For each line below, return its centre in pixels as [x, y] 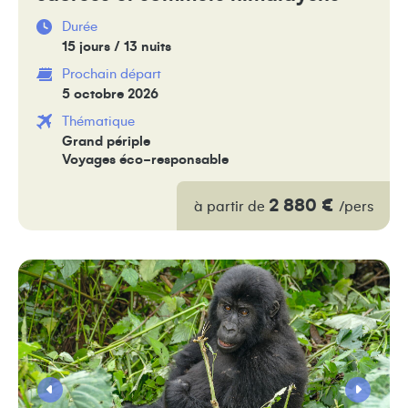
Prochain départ [112, 74]
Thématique [98, 121]
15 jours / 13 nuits [117, 46]
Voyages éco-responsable [145, 159]
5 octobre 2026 [110, 94]
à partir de [231, 206]
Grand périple [106, 141]
